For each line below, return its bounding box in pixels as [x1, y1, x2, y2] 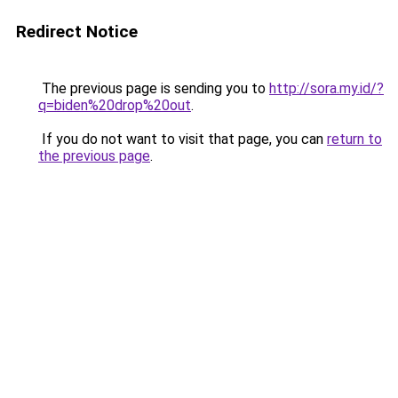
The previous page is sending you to [38, 80, 269, 97]
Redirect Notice [16, 21, 138, 42]
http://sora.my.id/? [269, 80, 384, 97]
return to [327, 131, 382, 147]
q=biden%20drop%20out [38, 97, 191, 114]
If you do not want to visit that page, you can [38, 131, 327, 147]
